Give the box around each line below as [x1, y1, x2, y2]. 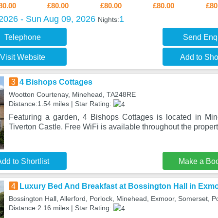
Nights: [97, 16, 119, 23]
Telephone [4, 33, 41, 41]
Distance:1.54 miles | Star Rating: [8, 100, 113, 108]
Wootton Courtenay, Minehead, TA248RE [8, 91, 136, 98]
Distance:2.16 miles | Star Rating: [8, 204, 113, 212]
